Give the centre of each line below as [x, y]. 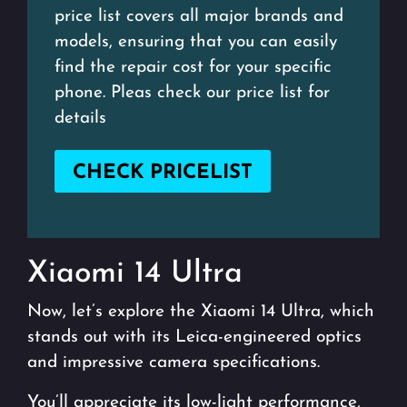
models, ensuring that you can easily [196, 42]
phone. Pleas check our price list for [192, 93]
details [80, 118]
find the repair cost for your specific [193, 67]
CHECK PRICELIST [163, 173]
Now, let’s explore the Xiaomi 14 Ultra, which [201, 312]
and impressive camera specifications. [174, 362]
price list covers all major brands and [199, 16]
